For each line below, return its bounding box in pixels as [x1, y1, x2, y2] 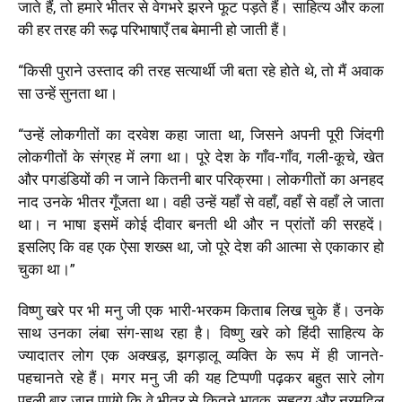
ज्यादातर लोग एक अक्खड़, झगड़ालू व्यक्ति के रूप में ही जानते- [18, 345, 384, 364]
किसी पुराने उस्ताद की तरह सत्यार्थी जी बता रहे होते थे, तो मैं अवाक [23, 61, 384, 80]
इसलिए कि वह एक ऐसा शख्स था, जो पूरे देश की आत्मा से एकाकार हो [18, 237, 384, 256]
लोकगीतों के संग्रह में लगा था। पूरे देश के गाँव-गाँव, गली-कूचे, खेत [18, 147, 384, 166]
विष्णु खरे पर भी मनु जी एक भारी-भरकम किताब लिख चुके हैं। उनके [18, 301, 384, 319]
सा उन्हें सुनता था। [18, 83, 118, 102]
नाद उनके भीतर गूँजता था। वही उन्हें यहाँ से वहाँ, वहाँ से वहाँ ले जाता [18, 192, 384, 211]
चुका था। [18, 259, 70, 278]
